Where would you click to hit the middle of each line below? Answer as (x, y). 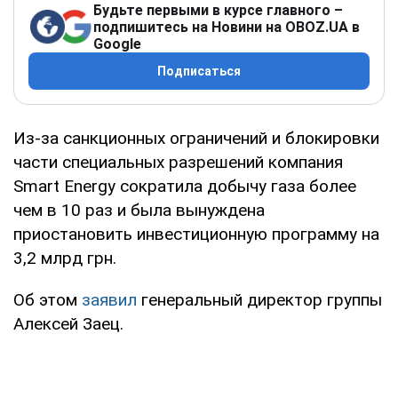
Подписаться (199, 71)
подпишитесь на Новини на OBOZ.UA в (227, 27)
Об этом (48, 299)
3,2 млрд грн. (65, 258)
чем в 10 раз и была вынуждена (139, 210)
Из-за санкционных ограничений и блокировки (196, 138)
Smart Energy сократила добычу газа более (185, 186)
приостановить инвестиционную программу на (196, 234)
